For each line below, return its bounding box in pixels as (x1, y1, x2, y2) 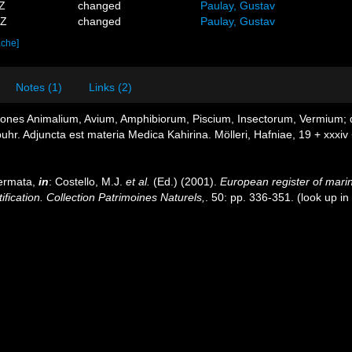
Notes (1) (16, 81, 62, 93)
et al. (126, 175, 150, 188)
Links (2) (89, 81, 132, 93)
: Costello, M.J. (49, 175, 126, 188)
